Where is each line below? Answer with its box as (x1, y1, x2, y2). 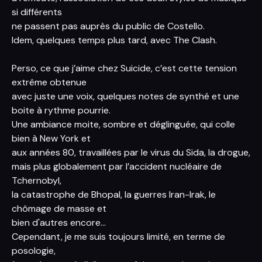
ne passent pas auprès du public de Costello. (12, 20, 205, 32)
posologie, (12, 244, 56, 257)
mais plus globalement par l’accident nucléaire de (12, 160, 222, 173)
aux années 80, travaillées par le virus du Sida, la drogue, (12, 146, 250, 158)
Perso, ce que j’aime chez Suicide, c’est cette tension (12, 62, 237, 74)
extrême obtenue (12, 76, 87, 88)
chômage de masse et (12, 202, 106, 215)
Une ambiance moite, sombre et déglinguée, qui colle (12, 118, 235, 130)
